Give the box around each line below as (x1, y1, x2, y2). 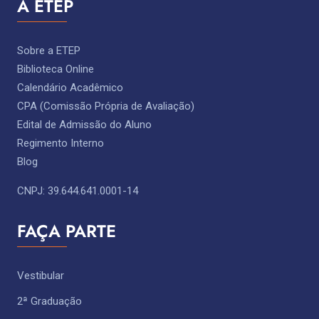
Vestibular (17, 269, 64, 283)
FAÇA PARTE (17, 219, 116, 244)
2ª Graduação (17, 295, 82, 308)
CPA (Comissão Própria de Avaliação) (17, 100, 194, 113)
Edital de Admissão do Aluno (17, 118, 152, 132)
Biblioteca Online (17, 63, 94, 76)
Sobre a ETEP (17, 44, 80, 58)
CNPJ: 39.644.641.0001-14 (17, 184, 138, 198)
